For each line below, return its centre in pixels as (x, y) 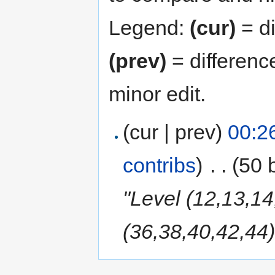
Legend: (149, 27)
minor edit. (157, 94)
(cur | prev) (173, 132)
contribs (160, 165)
